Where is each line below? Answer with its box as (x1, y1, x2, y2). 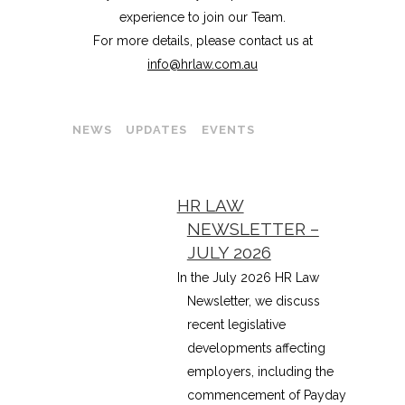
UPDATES (126, 123, 188, 137)
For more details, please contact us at (92, 33, 313, 48)
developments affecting (186, 341, 325, 356)
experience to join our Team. (119, 10, 286, 24)
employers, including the (186, 364, 334, 380)
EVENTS (201, 123, 255, 137)
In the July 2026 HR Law (176, 270, 319, 286)
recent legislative (186, 317, 286, 333)
